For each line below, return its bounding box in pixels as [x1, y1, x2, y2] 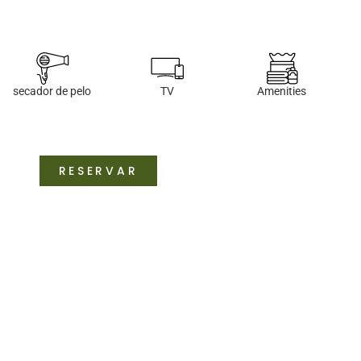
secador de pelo [13, 85, 92, 98]
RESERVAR [58, 162, 139, 179]
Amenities [257, 85, 307, 98]
